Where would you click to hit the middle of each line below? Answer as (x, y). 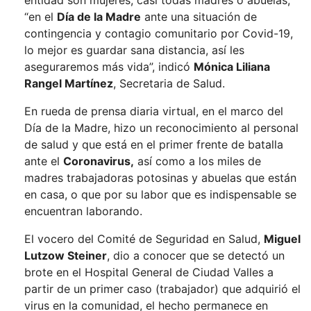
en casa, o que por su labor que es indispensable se (160, 194)
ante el (44, 161)
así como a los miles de (197, 161)
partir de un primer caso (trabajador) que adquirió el (162, 289)
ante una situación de (199, 17)
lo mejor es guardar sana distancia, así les (134, 50)
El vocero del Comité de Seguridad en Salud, (144, 239)
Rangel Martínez (69, 83)
